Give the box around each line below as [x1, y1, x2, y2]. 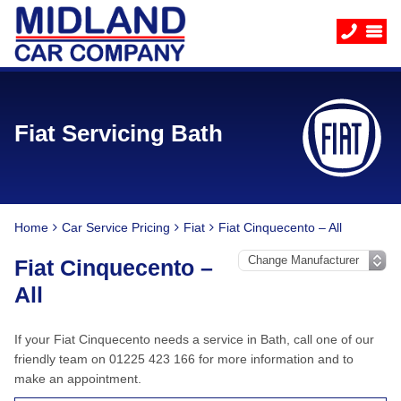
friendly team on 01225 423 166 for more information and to [14, 352, 354, 366]
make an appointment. [14, 371, 141, 386]
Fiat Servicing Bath [14, 120, 223, 147]
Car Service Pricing [62, 220, 170, 235]
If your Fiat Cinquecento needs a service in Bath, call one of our [14, 332, 374, 346]
